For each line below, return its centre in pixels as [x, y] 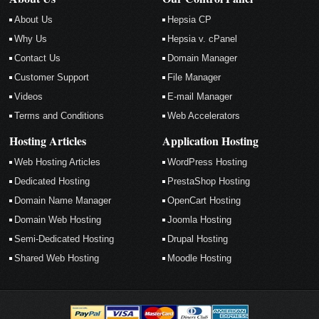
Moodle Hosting [200, 258]
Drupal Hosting [198, 239]
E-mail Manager [200, 97]
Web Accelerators [204, 116]
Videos [29, 97]
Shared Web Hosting [57, 258]
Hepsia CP [190, 20]
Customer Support [52, 78]
